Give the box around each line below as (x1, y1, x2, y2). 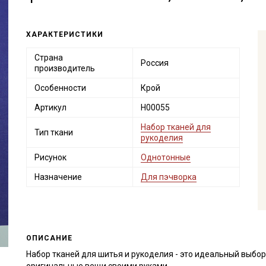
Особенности (34, 83, 86, 93)
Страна (34, 53, 63, 62)
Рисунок (34, 153, 66, 162)
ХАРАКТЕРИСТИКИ (26, 30, 103, 39)
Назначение (34, 172, 82, 182)
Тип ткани (34, 128, 73, 137)
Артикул (34, 103, 66, 112)
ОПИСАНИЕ (26, 234, 72, 242)
